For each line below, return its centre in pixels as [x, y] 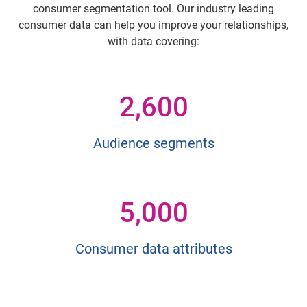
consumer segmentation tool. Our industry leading [153, 8]
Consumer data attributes [153, 248]
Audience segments [153, 143]
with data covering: [153, 41]
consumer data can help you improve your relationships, [153, 25]
